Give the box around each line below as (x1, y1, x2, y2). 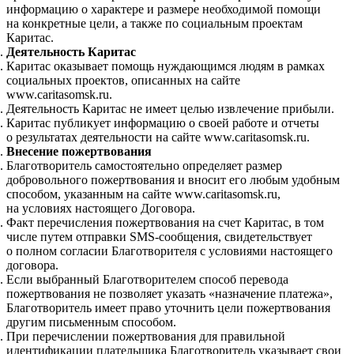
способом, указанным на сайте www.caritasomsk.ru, (6, 187, 281, 201)
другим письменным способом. (6, 315, 176, 330)
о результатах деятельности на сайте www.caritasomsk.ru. (6, 130, 310, 145)
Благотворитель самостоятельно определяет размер (6, 159, 282, 173)
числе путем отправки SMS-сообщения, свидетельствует (6, 230, 312, 244)
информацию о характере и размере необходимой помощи (6, 2, 321, 17)
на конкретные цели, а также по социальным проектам (6, 17, 303, 31)
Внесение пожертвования (6, 145, 152, 159)
